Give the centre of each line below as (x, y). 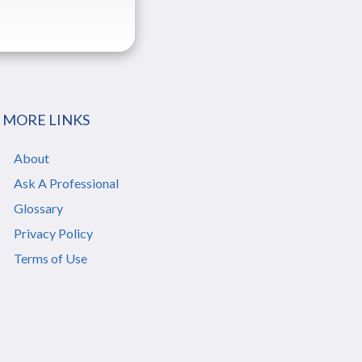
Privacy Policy (54, 233)
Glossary (39, 208)
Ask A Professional (67, 183)
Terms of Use (51, 258)
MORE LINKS (46, 120)
